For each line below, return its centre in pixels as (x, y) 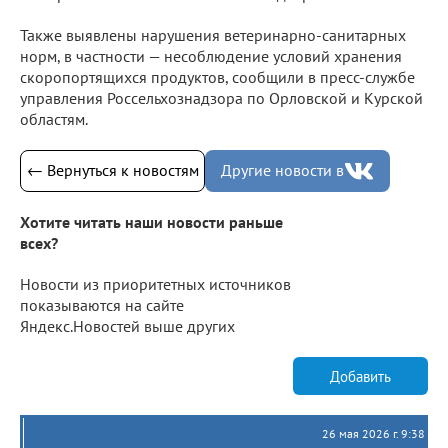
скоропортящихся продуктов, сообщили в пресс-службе (217, 76)
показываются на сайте (102, 305)
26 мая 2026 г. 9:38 (373, 434)
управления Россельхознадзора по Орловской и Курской (221, 97)
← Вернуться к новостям (112, 170)
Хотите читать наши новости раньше (151, 222)
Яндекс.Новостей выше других (127, 326)
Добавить (360, 376)
